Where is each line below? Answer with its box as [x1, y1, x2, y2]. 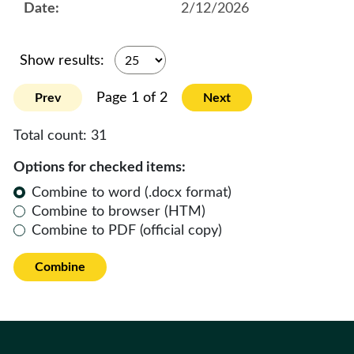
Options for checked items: [13, 160, 186, 175]
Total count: [13, 128, 91, 143]
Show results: [20, 53, 108, 68]
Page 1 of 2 [96, 90, 168, 105]
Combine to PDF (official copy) [32, 223, 223, 238]
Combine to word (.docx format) [32, 185, 232, 200]
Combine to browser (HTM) [32, 204, 206, 219]
